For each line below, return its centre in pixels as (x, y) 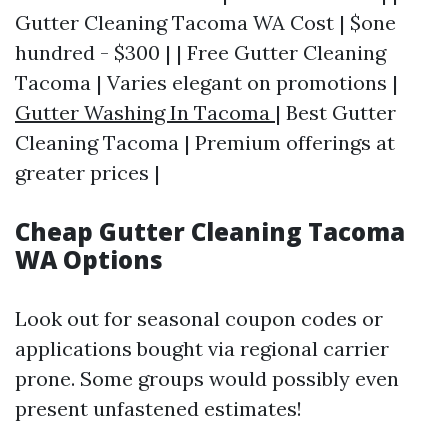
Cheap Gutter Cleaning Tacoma (210, 231)
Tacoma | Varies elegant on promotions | (206, 82)
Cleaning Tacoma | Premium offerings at (205, 142)
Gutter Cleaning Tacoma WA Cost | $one (205, 22)
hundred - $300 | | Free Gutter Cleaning (200, 52)
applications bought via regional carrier (202, 348)
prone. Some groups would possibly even (207, 378)
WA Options (89, 259)
